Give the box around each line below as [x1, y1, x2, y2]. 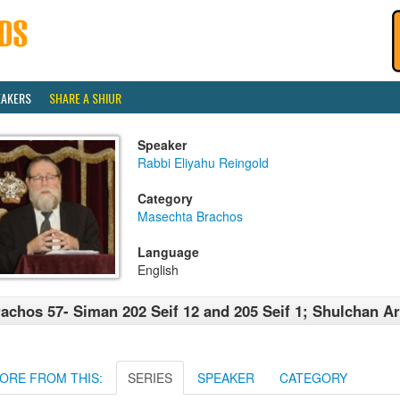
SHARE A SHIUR [49, 88, 121, 107]
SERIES [128, 369, 172, 387]
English [137, 261, 179, 279]
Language [137, 243, 199, 261]
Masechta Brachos [137, 207, 243, 225]
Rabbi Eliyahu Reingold [137, 154, 269, 171]
